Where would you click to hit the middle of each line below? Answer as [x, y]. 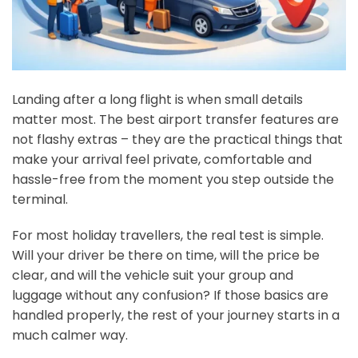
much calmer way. [70, 336]
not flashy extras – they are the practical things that [177, 139]
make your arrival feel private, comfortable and [162, 159]
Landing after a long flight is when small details [157, 99]
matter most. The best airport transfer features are [175, 119]
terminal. [40, 199]
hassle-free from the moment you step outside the [173, 179]
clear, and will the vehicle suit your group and [153, 276]
